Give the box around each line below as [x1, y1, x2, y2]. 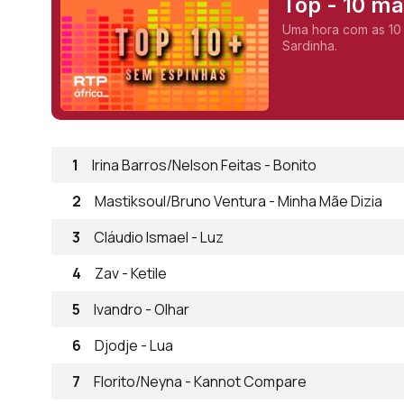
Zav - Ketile [95, 263, 167, 283]
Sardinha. [281, 38, 337, 53]
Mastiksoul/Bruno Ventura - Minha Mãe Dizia [95, 191, 382, 211]
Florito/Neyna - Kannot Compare [94, 372, 307, 391]
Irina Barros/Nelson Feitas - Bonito [92, 155, 317, 175]
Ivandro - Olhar [94, 299, 189, 319]
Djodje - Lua [95, 335, 173, 355]
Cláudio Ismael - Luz [94, 227, 224, 247]
